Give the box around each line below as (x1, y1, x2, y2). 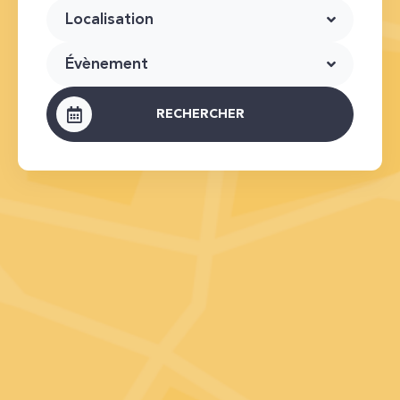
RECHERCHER (155, 107, 245, 121)
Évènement (65, 56, 148, 72)
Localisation (65, 12, 154, 28)
